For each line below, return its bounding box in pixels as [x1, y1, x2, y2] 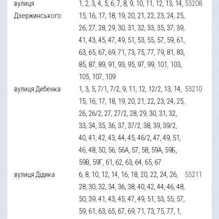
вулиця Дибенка [14, 84, 61, 93]
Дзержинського [14, 11, 62, 20]
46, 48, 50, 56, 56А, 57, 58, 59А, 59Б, [79, 145, 177, 154]
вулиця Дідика [14, 170, 55, 179]
